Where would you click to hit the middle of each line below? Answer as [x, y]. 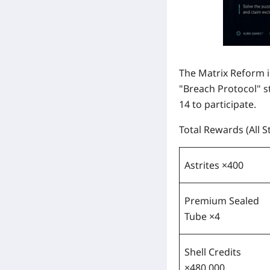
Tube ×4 [202, 217]
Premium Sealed [222, 201]
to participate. [223, 105]
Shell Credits [213, 252]
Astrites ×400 [214, 165]
